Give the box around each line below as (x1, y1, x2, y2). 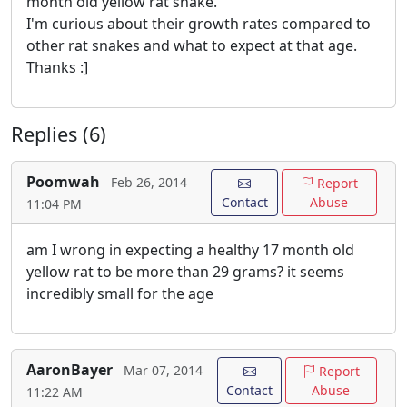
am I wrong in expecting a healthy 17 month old (26, 240, 354, 261)
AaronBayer (26, 360, 113, 381)
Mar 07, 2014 (124, 362, 203, 380)
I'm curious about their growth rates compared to (26, 14, 371, 35)
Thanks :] (26, 57, 88, 78)
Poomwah (26, 172, 100, 193)
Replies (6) (11, 121, 106, 148)
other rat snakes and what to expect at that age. (26, 35, 357, 56)
